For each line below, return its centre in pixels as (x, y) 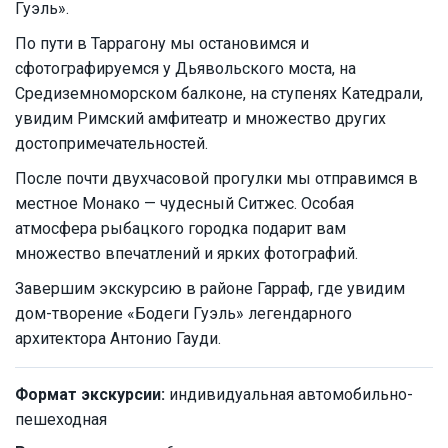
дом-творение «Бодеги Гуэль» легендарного (183, 314)
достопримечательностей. (111, 144)
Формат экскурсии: (90, 395)
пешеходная (61, 420)
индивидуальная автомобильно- (289, 395)
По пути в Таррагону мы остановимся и (162, 44)
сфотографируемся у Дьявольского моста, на (185, 69)
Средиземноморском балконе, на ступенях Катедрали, (219, 94)
